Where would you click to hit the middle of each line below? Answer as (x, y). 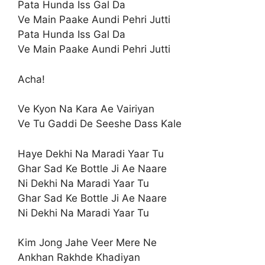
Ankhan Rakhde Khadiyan (79, 257)
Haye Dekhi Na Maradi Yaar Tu (91, 153)
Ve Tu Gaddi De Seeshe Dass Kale (100, 124)
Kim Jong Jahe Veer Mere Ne (87, 243)
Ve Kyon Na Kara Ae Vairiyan (86, 109)
